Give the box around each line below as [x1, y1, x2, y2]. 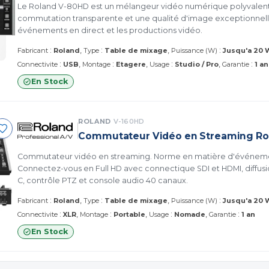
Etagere [116, 59, 146, 68]
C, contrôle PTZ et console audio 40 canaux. [17, 175, 188, 185]
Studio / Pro [175, 59, 219, 68]
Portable [113, 210, 145, 219]
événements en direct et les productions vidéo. [17, 25, 202, 35]
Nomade [174, 210, 205, 219]
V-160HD [113, 116, 145, 125]
